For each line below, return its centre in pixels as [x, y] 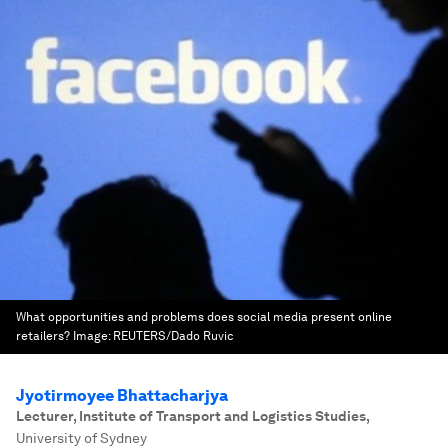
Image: [93, 336]
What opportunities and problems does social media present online [204, 317]
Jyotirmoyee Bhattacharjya [122, 395]
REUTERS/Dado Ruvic [173, 336]
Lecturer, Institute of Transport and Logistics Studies [191, 416]
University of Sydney [81, 438]
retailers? [43, 336]
